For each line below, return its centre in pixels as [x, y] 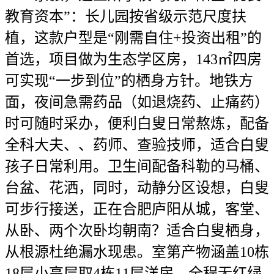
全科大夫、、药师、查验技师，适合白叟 [137, 145]
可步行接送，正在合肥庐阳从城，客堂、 [137, 209]
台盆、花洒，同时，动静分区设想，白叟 [137, 188]
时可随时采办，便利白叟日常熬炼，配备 [137, 124]
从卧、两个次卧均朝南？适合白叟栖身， [137, 231]
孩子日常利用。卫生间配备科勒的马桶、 [137, 166]
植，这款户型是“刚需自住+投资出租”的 [133, 38]
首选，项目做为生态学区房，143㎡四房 [133, 59]
